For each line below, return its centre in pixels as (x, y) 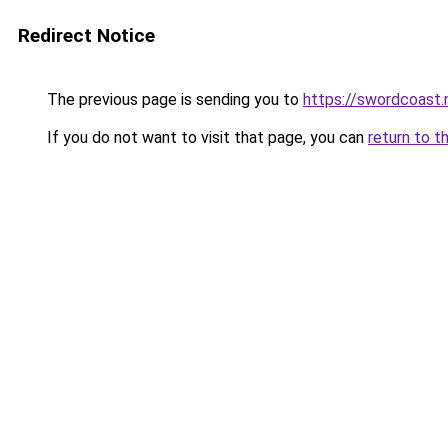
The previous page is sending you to (173, 99)
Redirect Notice (86, 35)
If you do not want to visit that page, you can (205, 137)
